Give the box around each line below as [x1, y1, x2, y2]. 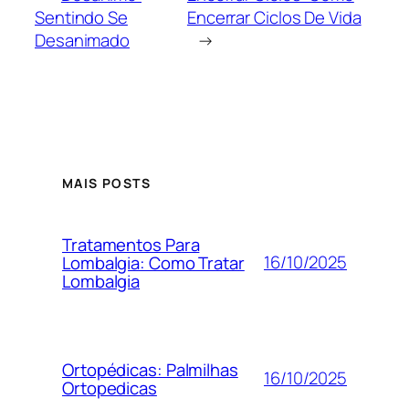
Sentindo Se [35, 5, 128, 30]
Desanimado [35, 28, 131, 53]
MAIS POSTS [62, 173, 151, 192]
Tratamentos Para [62, 232, 200, 257]
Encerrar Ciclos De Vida [186, 5, 362, 30]
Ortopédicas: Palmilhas [62, 357, 238, 382]
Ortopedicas [62, 375, 157, 400]
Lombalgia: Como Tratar [62, 250, 245, 275]
